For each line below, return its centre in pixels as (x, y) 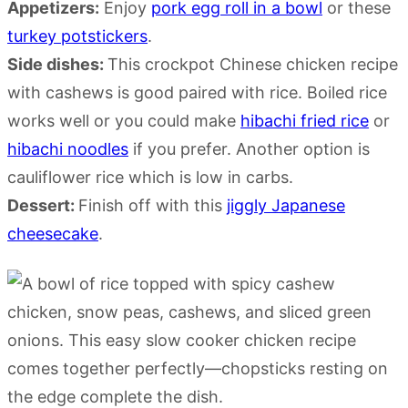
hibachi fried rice (305, 121)
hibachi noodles (68, 149)
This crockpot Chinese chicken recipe (253, 65)
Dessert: (43, 206)
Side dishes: (57, 65)
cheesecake (53, 234)
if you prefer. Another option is (249, 149)
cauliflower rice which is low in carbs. (150, 178)
